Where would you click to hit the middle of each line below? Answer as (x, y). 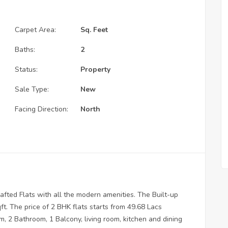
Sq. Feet (94, 30)
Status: (26, 69)
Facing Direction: (41, 109)
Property (95, 69)
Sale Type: (32, 89)
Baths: (25, 49)
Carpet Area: (35, 30)
